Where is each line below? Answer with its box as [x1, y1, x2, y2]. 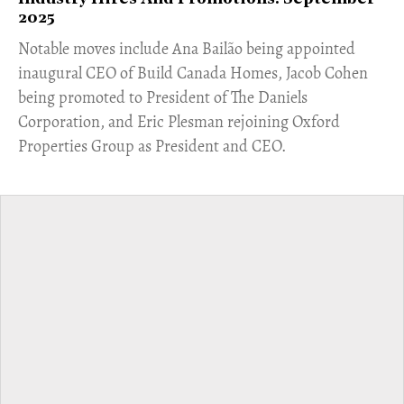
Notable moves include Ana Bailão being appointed [18, 38, 355, 60]
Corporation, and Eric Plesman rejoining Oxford [18, 111, 340, 133]
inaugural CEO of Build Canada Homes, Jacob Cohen [18, 62, 368, 84]
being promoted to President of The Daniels [18, 87, 308, 108]
